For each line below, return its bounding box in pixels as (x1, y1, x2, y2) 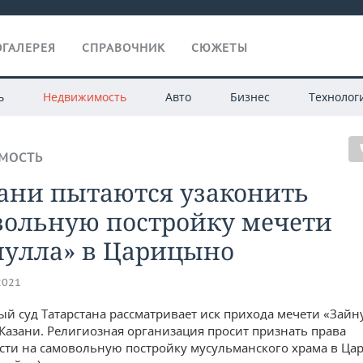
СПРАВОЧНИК (82, 41, 165, 55)
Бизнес (229, 89, 270, 105)
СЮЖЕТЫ (191, 41, 248, 55)
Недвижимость (42, 89, 126, 105)
